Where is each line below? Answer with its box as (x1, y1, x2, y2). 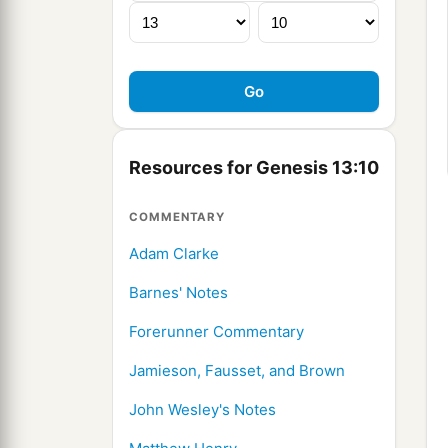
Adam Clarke (129, 244, 219, 264)
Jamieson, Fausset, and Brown (129, 361, 345, 381)
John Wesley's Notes (129, 400, 276, 420)
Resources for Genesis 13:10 (129, 157, 379, 179)
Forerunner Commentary (129, 322, 304, 342)
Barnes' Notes (129, 283, 228, 303)
